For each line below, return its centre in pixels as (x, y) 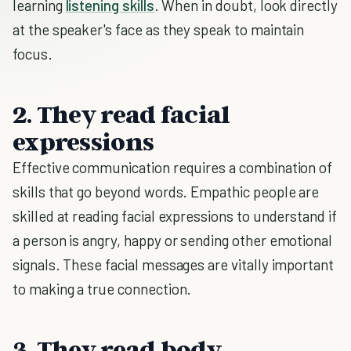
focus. (33, 54)
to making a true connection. (102, 289)
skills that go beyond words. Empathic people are (166, 192)
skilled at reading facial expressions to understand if (175, 216)
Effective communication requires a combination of (173, 167)
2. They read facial (121, 114)
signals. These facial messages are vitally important (174, 264)
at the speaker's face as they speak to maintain (159, 29)
